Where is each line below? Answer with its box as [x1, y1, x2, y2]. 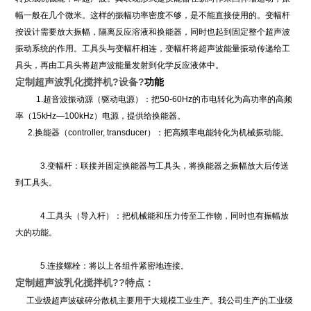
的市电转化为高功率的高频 [192, 94, 293, 105]
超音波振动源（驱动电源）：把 [43, 94, 160, 105]
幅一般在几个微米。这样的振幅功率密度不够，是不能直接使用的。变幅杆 [15, 10, 291, 21]
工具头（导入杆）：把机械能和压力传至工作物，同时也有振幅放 [47, 211, 289, 221]
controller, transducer [68, 128, 148, 138]
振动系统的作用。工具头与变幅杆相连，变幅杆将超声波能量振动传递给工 [15, 44, 291, 54]
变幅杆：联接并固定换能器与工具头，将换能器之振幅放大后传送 [47, 161, 289, 171]
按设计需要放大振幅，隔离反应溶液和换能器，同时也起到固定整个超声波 [15, 27, 291, 37]
